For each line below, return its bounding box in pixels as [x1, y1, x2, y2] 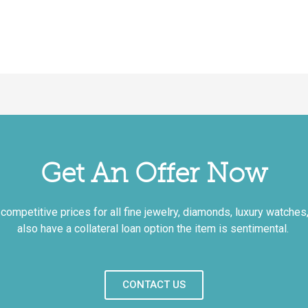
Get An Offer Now [41, 158, 267, 188]
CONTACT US [122, 278, 186, 291]
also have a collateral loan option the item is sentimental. [16, 221, 291, 235]
